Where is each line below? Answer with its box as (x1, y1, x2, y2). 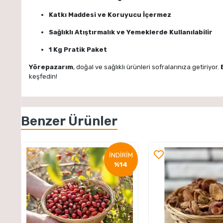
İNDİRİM (109, 151, 133, 159)
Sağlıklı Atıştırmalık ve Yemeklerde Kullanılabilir (49, 28, 213, 36)
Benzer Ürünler (21, 113, 117, 129)
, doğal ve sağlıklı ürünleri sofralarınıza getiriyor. (73, 63, 221, 71)
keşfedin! (29, 72, 57, 80)
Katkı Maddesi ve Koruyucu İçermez (49, 10, 171, 18)
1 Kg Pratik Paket (49, 45, 107, 53)
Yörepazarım (29, 63, 73, 71)
